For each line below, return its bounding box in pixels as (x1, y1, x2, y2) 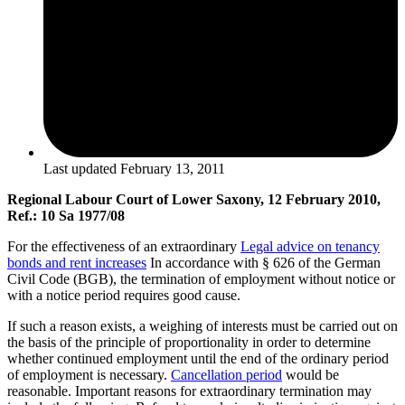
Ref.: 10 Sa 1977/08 (7, 207, 125, 223)
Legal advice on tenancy (240, 238, 380, 254)
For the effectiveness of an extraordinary (7, 238, 240, 254)
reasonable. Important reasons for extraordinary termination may (7, 382, 372, 399)
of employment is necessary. (7, 366, 171, 382)
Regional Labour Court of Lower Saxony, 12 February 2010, (7, 191, 381, 207)
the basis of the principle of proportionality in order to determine (7, 334, 371, 350)
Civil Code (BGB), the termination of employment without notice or (7, 270, 395, 287)
